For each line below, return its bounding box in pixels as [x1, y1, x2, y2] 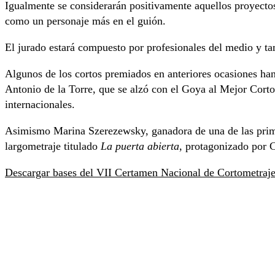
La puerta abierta [101, 139, 179, 152]
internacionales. [5, 98, 75, 110]
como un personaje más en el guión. [5, 14, 166, 27]
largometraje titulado [5, 139, 101, 152]
